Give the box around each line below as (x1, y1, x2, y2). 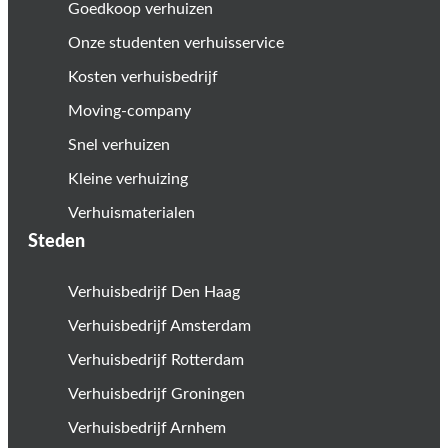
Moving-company (68, 102, 191, 119)
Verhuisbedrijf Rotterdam (68, 351, 244, 368)
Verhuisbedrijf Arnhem (68, 419, 226, 436)
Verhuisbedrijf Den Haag (68, 283, 240, 300)
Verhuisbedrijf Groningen (68, 385, 245, 402)
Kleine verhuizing (68, 170, 188, 187)
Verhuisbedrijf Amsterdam (68, 317, 251, 334)
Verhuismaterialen (68, 204, 195, 221)
